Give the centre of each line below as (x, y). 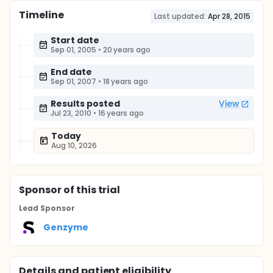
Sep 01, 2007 (73, 81)
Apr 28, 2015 (229, 16)
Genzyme (66, 227)
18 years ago (126, 81)
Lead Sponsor (47, 208)
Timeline (41, 15)
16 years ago (121, 113)
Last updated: (180, 16)
